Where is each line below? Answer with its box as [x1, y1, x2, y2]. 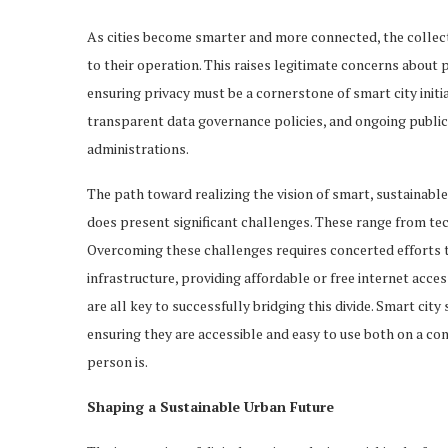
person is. [87, 351, 148, 371]
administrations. [87, 138, 189, 158]
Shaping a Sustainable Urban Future [87, 396, 334, 416]
